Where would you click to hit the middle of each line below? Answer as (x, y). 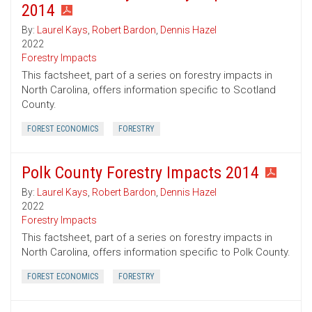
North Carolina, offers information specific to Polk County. (156, 252)
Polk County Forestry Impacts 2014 (140, 173)
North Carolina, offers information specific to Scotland (149, 90)
